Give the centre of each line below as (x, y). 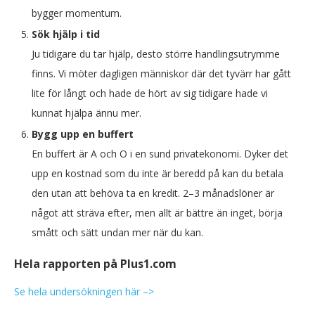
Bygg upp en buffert (83, 134)
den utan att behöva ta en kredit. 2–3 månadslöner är (153, 193)
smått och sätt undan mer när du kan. (117, 232)
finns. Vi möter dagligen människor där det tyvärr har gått (161, 73)
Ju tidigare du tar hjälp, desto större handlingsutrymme (156, 54)
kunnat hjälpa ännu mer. (86, 113)
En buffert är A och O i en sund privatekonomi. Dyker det (160, 154)
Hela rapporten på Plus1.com (95, 264)
